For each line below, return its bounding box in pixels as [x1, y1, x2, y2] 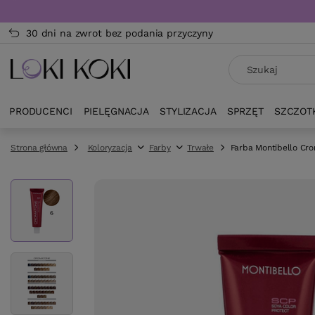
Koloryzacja [87, 143, 133, 153]
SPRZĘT [226, 105, 264, 117]
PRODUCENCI [9, 105, 72, 117]
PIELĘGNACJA [83, 105, 150, 117]
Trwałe [187, 143, 214, 153]
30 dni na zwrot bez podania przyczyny [26, 27, 213, 39]
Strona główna [11, 143, 67, 153]
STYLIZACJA [160, 105, 217, 117]
